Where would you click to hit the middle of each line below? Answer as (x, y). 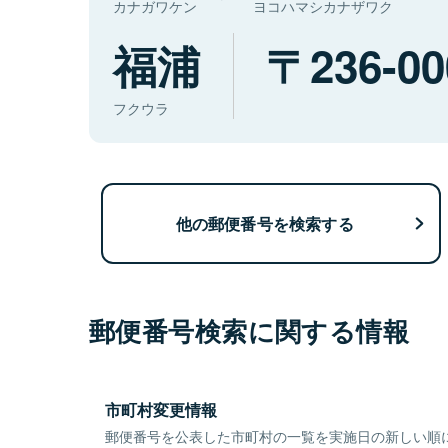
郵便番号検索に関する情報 (249, 331)
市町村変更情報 (161, 410)
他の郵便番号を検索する (264, 223)
